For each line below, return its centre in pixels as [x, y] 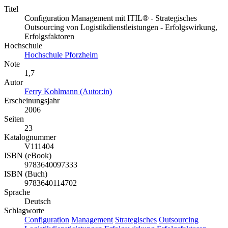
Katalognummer [30, 137]
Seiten [14, 119]
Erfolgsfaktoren [49, 37]
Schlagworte [24, 211]
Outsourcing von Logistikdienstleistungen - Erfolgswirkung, [121, 27]
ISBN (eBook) [28, 156]
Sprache [17, 192]
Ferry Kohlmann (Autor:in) [68, 92]
